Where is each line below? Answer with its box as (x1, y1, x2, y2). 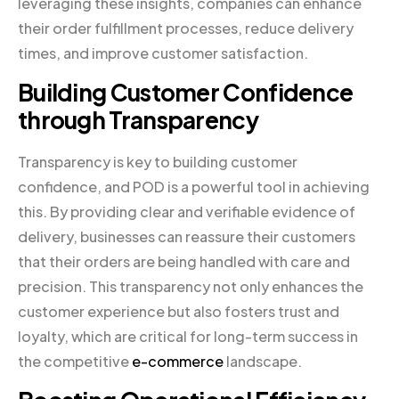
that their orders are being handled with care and (18, 251, 350, 271)
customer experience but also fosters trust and (18, 301, 339, 321)
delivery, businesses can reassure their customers (18, 226, 355, 246)
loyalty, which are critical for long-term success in (18, 326, 358, 346)
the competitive (18, 351, 132, 370)
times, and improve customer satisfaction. (18, 43, 308, 62)
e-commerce (132, 351, 224, 370)
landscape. (224, 351, 302, 370)
